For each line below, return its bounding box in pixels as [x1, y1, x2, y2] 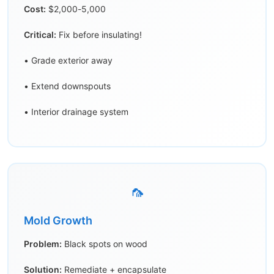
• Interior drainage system [24, 106, 128, 117]
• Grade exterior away [24, 55, 113, 66]
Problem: [24, 239, 62, 250]
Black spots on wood [62, 239, 147, 250]
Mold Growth [24, 214, 92, 228]
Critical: [24, 29, 56, 40]
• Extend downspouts [24, 81, 111, 92]
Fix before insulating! [56, 29, 142, 40]
